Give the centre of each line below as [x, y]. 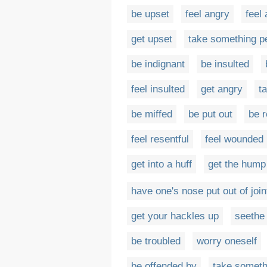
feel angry [207, 14]
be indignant [158, 64]
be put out [210, 114]
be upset [150, 14]
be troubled [156, 241]
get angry [222, 89]
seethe [250, 216]
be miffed [152, 114]
